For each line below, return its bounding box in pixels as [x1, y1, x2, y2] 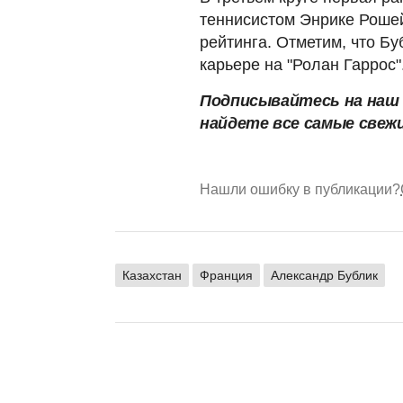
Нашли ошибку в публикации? [200, 181, 400, 197]
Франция [200, 267, 253, 282]
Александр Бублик [271, 267, 378, 282]
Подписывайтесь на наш [200, 91, 399, 110]
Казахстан [122, 267, 182, 282]
